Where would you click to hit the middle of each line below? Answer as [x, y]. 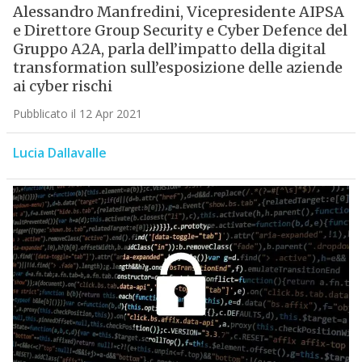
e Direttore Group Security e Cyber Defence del [180, 31]
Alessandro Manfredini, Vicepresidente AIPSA [178, 12]
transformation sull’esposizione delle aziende [177, 68]
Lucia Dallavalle [59, 153]
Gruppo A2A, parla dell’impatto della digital [169, 49]
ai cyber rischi [62, 86]
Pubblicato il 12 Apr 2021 [77, 114]
